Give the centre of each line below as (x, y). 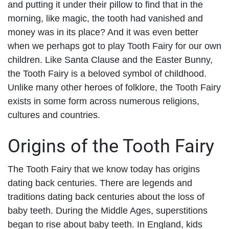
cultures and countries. (54, 115)
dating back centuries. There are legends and (100, 183)
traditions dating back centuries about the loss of (106, 197)
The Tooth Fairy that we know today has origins (104, 169)
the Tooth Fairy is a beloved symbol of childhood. (107, 73)
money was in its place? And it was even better (103, 32)
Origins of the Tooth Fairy (111, 146)
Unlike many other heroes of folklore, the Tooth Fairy (114, 87)
